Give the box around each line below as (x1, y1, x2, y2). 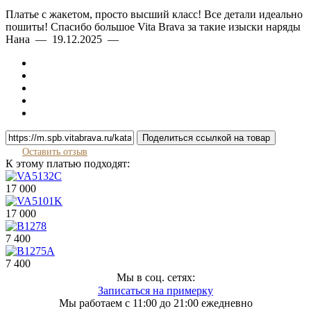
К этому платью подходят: (6, 158, 130, 169)
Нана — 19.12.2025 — (6, 33, 124, 45)
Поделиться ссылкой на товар (142, 133, 270, 143)
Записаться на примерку (98, 285, 213, 296)
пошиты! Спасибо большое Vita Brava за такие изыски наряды (6, 21, 301, 33)
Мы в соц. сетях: (116, 271, 195, 283)
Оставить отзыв (22, 146, 87, 157)
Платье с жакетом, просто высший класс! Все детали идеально (6, 8, 303, 20)
